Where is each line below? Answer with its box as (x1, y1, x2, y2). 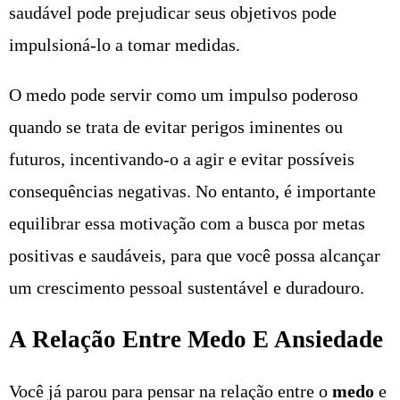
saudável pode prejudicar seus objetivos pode (9, 2, 337, 22)
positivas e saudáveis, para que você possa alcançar (9, 245, 380, 265)
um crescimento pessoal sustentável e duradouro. (9, 277, 364, 297)
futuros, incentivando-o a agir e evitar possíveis (9, 148, 354, 169)
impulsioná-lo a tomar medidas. (9, 34, 240, 54)
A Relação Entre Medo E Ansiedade (9, 326, 383, 354)
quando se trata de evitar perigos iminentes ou (9, 116, 343, 137)
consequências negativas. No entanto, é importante (9, 180, 376, 201)
